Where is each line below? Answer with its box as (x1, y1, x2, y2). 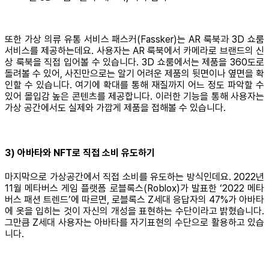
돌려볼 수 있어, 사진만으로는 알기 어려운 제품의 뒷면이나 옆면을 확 (5, 67, 264, 79)
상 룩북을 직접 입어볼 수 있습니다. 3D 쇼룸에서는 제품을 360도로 (5, 56, 264, 68)
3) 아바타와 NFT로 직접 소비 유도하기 (5, 147, 155, 159)
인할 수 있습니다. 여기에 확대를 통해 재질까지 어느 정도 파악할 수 (5, 79, 264, 91)
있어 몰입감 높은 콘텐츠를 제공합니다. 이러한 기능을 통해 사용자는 (5, 90, 264, 102)
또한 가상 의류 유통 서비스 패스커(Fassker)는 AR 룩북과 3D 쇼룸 (5, 33, 264, 45)
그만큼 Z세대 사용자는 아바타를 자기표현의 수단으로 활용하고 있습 (5, 217, 264, 229)
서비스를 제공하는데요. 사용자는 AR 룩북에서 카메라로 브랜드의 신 (5, 44, 264, 56)
